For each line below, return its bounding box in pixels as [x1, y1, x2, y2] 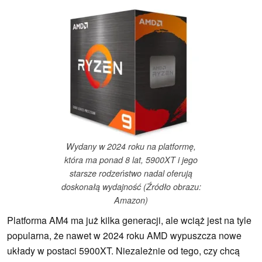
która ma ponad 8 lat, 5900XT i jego [64, 154, 198, 166]
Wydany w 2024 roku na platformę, [66, 140, 196, 153]
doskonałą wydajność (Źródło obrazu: [61, 181, 201, 193]
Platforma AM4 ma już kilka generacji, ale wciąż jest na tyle [7, 213, 251, 227]
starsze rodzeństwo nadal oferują [70, 167, 192, 180]
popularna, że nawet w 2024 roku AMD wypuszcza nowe [7, 229, 242, 243]
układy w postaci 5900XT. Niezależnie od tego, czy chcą [7, 244, 240, 258]
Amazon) [114, 194, 148, 206]
